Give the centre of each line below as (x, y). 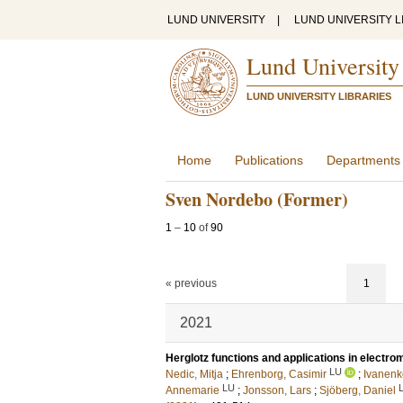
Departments (363, 160)
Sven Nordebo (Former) (257, 199)
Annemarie (193, 390)
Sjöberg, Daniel (358, 390)
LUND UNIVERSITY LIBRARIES (319, 96)
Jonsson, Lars (277, 390)
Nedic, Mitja (194, 374)
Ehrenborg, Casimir (279, 374)
